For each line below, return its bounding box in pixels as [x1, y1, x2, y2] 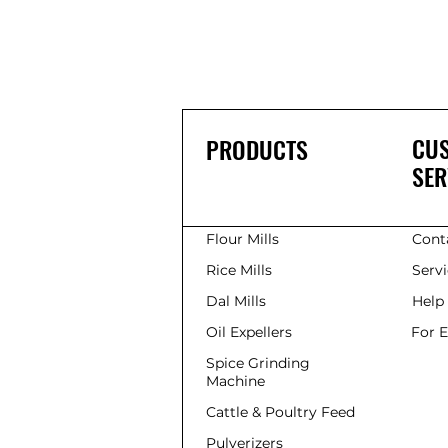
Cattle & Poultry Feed [206, 402, 359, 421]
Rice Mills [206, 260, 272, 279]
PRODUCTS [206, 130, 308, 167]
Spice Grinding [206, 353, 310, 372]
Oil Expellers [206, 322, 292, 341]
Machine [206, 371, 265, 390]
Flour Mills [206, 229, 279, 248]
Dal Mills [206, 291, 266, 310]
